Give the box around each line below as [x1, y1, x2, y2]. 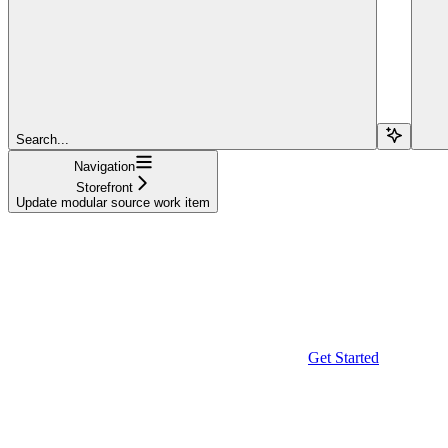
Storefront [75, 179, 133, 195]
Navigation [73, 158, 135, 174]
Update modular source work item [16, 194, 210, 210]
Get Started [308, 348, 379, 366]
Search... [16, 131, 69, 147]
